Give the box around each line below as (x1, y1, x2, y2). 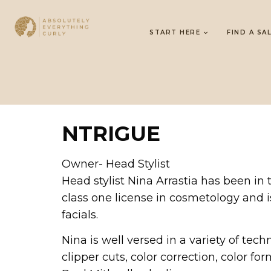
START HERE (149, 28, 201, 36)
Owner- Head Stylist (62, 157, 170, 171)
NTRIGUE (62, 121, 160, 146)
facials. (62, 208, 98, 221)
